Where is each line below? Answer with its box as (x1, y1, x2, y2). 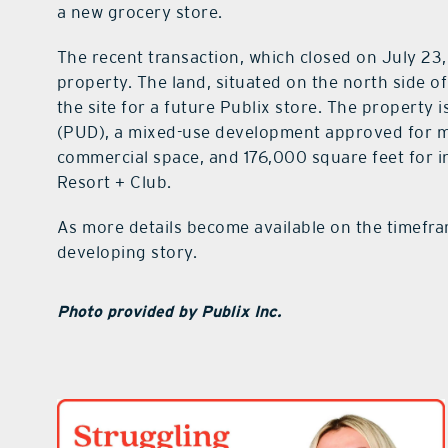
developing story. (56, 242, 198, 263)
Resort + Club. (56, 172, 172, 193)
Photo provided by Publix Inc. (56, 302, 281, 322)
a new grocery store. (56, 2, 223, 23)
